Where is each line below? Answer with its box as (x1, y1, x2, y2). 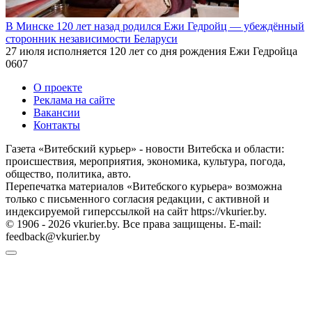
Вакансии (33, 106, 80, 118)
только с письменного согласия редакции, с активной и (6, 192, 270, 205)
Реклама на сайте (33, 93, 115, 106)
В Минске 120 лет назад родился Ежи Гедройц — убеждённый (6, 19, 304, 32)
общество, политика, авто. (6, 167, 131, 180)
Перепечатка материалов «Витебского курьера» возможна (6, 180, 282, 192)
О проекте (33, 81, 82, 93)
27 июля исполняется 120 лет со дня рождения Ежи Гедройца (6, 45, 297, 57)
